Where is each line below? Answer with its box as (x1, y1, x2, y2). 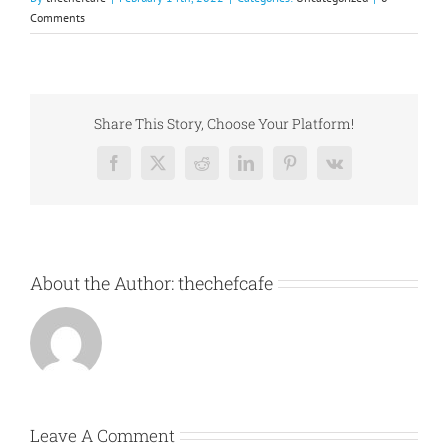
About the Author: (30, 270, 178, 295)
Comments (30, 10, 85, 25)
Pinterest (288, 161, 342, 178)
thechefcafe (178, 270, 273, 295)
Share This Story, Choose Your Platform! (94, 113, 354, 133)
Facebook (112, 161, 174, 178)
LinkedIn (244, 161, 302, 178)
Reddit (200, 161, 242, 178)
